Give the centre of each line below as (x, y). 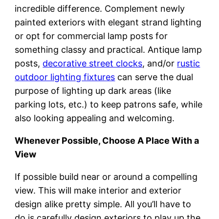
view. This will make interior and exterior (98, 191)
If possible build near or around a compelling (106, 177)
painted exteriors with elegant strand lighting (108, 22)
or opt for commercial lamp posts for (91, 36)
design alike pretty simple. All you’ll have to (103, 204)
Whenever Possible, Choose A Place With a (107, 141)
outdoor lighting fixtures (65, 77)
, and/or (160, 64)
